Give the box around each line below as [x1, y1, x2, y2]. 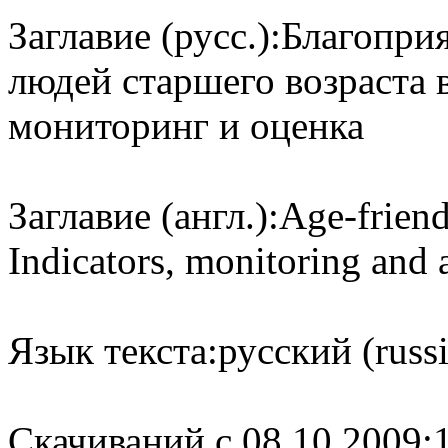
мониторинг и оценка [8, 104, 364, 147]
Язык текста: [8, 329, 218, 372]
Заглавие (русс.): [8, 14, 281, 57]
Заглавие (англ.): [8, 194, 279, 237]
